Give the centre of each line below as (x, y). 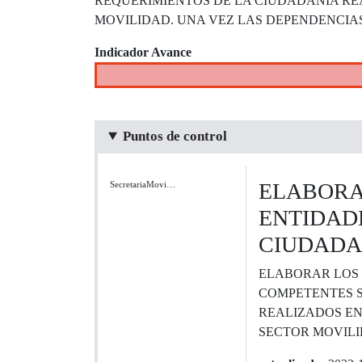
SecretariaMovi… (143, 184)
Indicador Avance (143, 52)
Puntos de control (175, 136)
